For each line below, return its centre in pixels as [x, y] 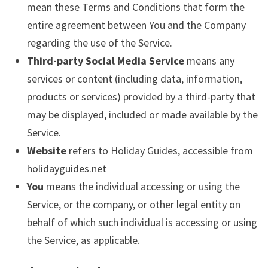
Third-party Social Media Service [105, 60]
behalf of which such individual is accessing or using [142, 222]
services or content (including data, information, [134, 78]
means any [209, 60]
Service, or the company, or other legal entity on [133, 204]
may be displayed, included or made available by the [142, 114]
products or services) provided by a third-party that [141, 96]
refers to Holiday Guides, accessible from [159, 150]
